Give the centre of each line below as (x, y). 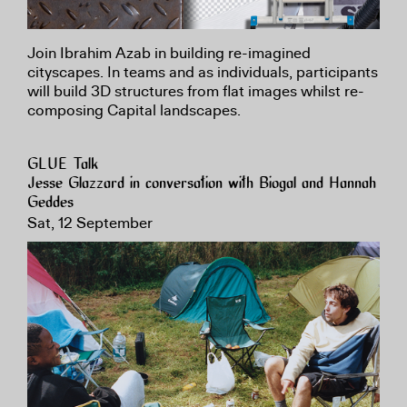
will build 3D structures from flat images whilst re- (196, 91)
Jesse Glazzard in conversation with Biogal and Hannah (202, 184)
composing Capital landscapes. (136, 110)
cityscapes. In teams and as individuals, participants (203, 72)
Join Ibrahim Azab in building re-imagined (169, 53)
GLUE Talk (63, 165)
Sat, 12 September (90, 223)
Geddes (50, 203)
